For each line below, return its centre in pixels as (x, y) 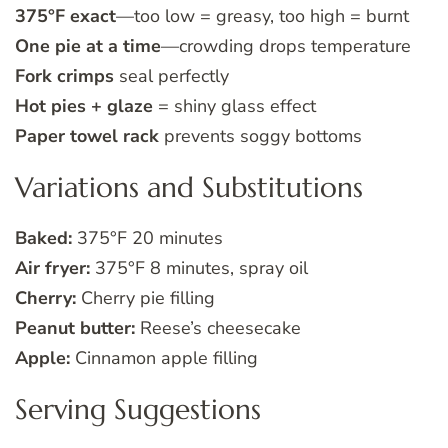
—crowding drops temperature (286, 46)
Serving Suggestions (138, 410)
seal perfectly (171, 76)
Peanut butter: (75, 328)
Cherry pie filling (145, 298)
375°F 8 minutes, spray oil (199, 268)
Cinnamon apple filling (164, 358)
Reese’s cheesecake (218, 328)
